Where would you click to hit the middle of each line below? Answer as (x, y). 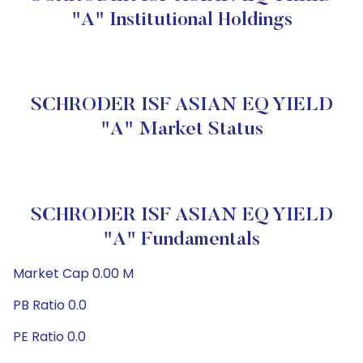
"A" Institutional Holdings (181, 20)
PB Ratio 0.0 (50, 305)
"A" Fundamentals (181, 240)
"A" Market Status (181, 130)
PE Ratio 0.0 (49, 337)
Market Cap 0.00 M (73, 273)
